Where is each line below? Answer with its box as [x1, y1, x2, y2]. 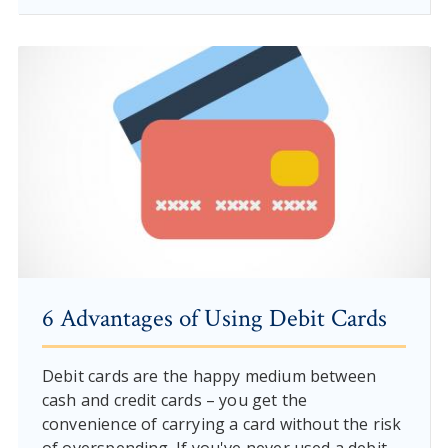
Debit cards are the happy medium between [41, 364, 377, 387]
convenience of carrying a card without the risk [41, 412, 402, 435]
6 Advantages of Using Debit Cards [41, 301, 387, 335]
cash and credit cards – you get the [41, 388, 308, 411]
